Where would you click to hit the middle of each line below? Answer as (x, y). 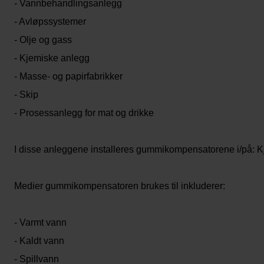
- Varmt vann (40, 222)
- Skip (26, 95)
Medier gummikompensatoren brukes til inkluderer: (120, 186)
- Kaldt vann (39, 241)
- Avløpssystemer (50, 22)
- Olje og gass (43, 40)
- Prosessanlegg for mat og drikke (84, 113)
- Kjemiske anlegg (52, 58)
